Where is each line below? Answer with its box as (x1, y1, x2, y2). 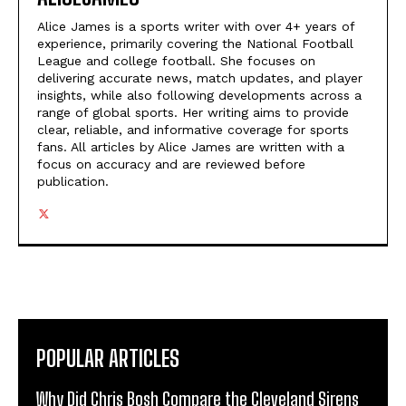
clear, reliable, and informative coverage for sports (37, 122, 349, 138)
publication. (37, 174, 109, 189)
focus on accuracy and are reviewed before (37, 157, 305, 172)
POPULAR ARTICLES (36, 345, 179, 372)
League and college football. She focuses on (37, 53, 315, 69)
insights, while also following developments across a (37, 88, 362, 103)
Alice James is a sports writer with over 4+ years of (37, 19, 354, 34)
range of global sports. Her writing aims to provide (37, 105, 349, 121)
